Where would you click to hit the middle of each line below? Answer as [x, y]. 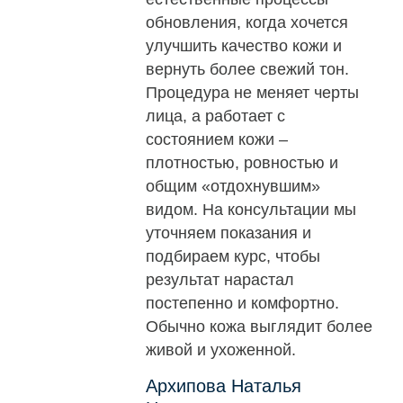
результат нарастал [220, 280]
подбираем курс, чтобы [233, 257]
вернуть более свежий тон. [248, 70]
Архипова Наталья [224, 386]
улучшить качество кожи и [244, 46]
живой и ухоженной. [221, 350]
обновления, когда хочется [247, 23]
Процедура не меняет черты [253, 93]
